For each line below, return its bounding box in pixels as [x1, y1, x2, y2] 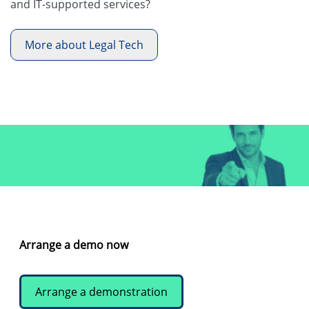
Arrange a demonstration [35, 284, 168, 300]
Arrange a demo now [19, 237, 129, 253]
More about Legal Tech [25, 37, 143, 52]
